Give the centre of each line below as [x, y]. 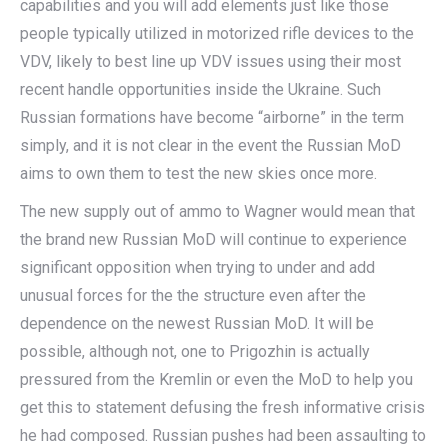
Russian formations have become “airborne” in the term [212, 117]
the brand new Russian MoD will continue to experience [213, 239]
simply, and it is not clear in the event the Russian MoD [210, 145]
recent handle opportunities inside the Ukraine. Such [200, 89]
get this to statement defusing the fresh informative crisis [222, 407]
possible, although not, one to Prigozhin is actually [195, 351]
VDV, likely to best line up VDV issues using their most [210, 61]
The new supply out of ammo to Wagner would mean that [217, 211]
